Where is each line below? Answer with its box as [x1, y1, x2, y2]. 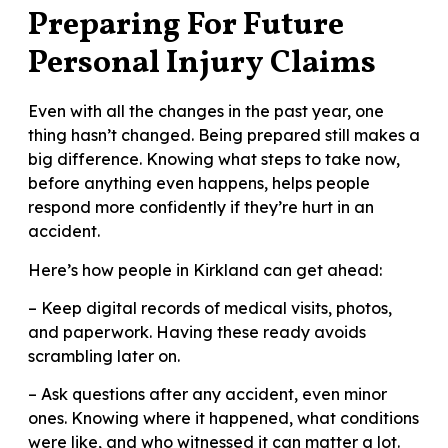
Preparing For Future [28, 4, 344, 49]
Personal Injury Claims [28, 42, 376, 87]
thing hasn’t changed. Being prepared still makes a [28, 125, 420, 146]
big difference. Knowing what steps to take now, [28, 149, 400, 170]
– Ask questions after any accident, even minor [28, 384, 387, 405]
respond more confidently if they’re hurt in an [28, 197, 374, 218]
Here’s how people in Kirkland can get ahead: [28, 259, 382, 280]
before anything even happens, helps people [28, 173, 370, 194]
